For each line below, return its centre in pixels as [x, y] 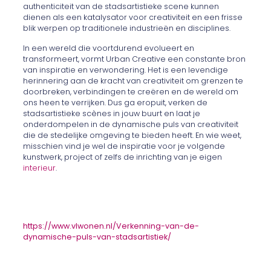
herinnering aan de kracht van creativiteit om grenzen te [133, 80]
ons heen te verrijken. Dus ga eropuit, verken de [116, 102]
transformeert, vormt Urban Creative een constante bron [135, 59]
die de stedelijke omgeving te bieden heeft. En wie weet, [132, 135]
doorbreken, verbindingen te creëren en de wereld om [131, 91]
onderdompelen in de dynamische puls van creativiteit [131, 124]
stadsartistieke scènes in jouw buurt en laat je [112, 113]
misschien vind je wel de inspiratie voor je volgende [124, 146]
